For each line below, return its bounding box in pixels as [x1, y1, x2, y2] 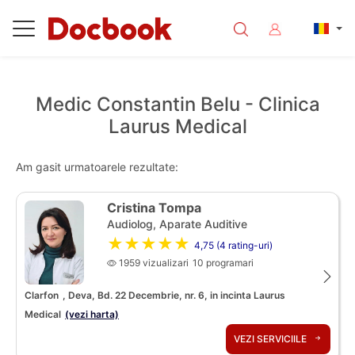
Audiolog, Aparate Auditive [107, 217, 247, 231]
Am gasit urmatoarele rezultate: [16, 160, 178, 174]
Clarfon [25, 288, 59, 301]
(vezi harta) [65, 307, 119, 320]
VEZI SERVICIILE [234, 332, 309, 345]
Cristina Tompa [107, 200, 201, 216]
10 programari [193, 257, 254, 269]
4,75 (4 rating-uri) [194, 239, 273, 251]
